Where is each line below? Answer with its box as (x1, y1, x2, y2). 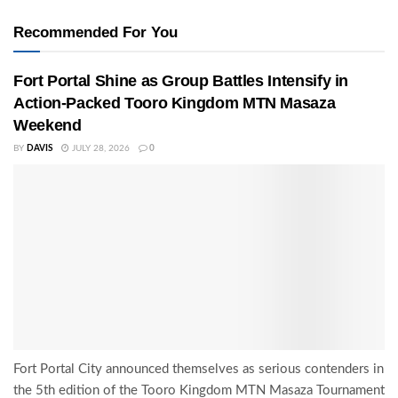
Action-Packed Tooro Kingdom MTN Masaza (13, 93, 336, 112)
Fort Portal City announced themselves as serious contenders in (13, 362, 384, 376)
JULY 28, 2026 (69, 143, 130, 153)
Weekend (13, 115, 82, 134)
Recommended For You (13, 23, 178, 41)
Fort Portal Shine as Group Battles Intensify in (13, 71, 349, 90)
